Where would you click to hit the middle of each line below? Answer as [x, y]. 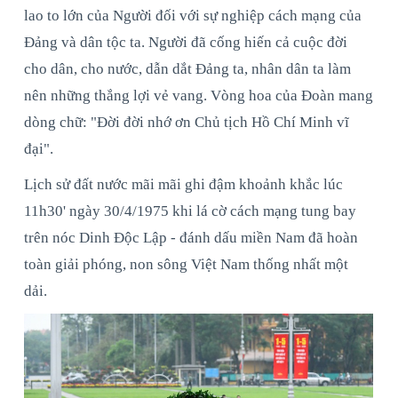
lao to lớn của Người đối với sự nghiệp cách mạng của [193, 15]
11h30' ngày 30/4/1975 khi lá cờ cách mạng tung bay [190, 211]
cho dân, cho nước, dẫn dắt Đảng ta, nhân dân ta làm [187, 68]
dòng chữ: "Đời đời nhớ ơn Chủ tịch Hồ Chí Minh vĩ [187, 122]
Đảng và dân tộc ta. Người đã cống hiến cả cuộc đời [186, 42]
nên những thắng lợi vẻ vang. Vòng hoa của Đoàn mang [199, 95]
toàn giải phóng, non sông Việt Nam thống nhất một [186, 264]
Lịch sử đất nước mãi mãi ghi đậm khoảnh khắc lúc [183, 184]
